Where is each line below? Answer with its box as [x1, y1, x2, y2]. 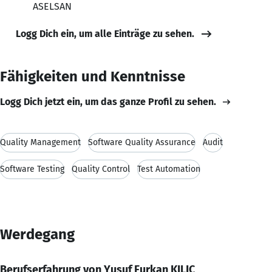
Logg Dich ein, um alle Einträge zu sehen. [16, 27, 194, 39]
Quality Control [72, 163, 130, 174]
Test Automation [137, 163, 200, 174]
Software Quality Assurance [88, 137, 195, 148]
